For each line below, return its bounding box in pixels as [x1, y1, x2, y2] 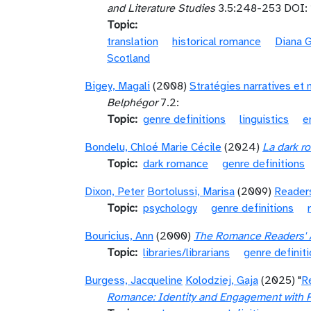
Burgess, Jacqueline [85, 274, 183, 287]
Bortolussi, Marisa [147, 185, 235, 199]
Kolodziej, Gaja [185, 274, 258, 287]
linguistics [239, 112, 289, 126]
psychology [143, 201, 197, 215]
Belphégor [107, 96, 158, 110]
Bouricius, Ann [85, 229, 153, 243]
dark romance [143, 157, 208, 171]
